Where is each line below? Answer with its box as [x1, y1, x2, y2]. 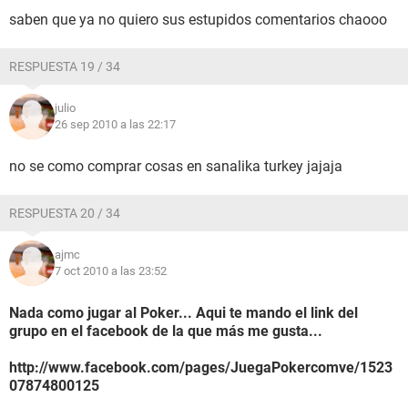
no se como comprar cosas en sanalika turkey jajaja [9, 158, 342, 175]
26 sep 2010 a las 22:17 [55, 117, 176, 131]
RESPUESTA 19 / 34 [9, 59, 120, 74]
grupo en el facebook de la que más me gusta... [9, 322, 322, 340]
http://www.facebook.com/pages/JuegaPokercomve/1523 [9, 359, 393, 376]
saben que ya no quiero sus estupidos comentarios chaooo [9, 11, 387, 28]
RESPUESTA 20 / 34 [9, 206, 120, 220]
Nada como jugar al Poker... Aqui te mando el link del [9, 304, 358, 321]
